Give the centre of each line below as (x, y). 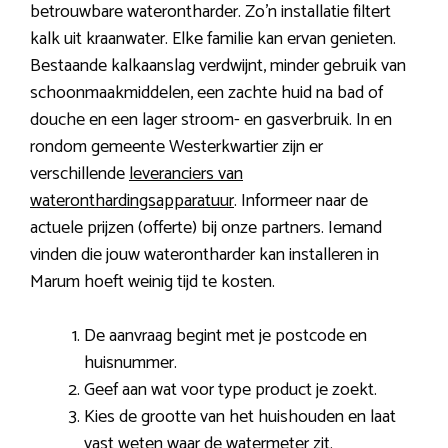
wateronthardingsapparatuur (132, 201)
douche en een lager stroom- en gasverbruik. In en (211, 120)
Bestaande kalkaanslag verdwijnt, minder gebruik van (218, 66)
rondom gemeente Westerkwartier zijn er (176, 147)
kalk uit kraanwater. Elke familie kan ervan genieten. (213, 39)
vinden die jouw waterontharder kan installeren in (204, 255)
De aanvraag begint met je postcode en (225, 336)
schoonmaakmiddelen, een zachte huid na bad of (206, 93)
